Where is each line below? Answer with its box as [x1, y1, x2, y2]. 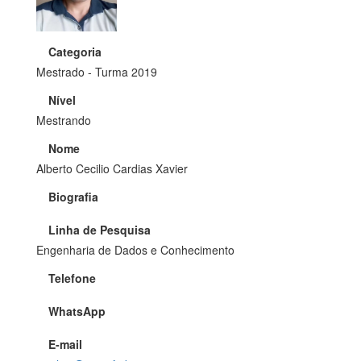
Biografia [48, 188, 98, 205]
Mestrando [36, 111, 91, 128]
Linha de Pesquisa [48, 221, 151, 238]
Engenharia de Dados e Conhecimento [36, 241, 234, 258]
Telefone [48, 269, 96, 286]
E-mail [48, 335, 82, 352]
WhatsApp [48, 302, 106, 319]
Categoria [48, 43, 102, 60]
